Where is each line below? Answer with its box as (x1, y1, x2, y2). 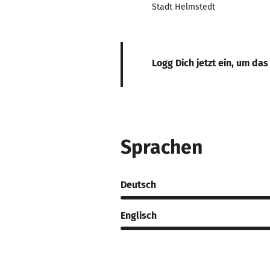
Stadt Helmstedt (152, 2, 215, 12)
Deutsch (121, 178, 156, 190)
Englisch (121, 209, 157, 221)
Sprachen (121, 136, 202, 159)
